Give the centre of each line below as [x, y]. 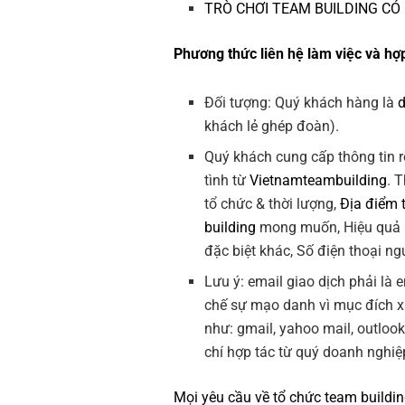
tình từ [227, 181]
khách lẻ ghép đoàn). [272, 127]
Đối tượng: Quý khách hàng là [301, 103]
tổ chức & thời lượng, [273, 204]
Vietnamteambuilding [319, 181]
